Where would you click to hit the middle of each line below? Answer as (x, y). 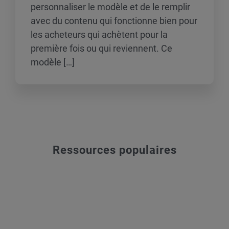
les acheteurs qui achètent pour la (99, 35)
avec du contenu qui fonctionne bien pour (114, 21)
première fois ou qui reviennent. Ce (101, 48)
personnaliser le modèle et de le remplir (110, 7)
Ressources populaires (114, 150)
